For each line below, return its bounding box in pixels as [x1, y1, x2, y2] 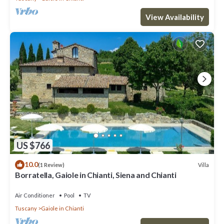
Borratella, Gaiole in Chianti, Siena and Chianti [15, 170, 176, 180]
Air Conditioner [15, 192, 55, 199]
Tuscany [15, 205, 37, 212]
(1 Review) [38, 161, 64, 168]
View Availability [145, 12, 204, 21]
